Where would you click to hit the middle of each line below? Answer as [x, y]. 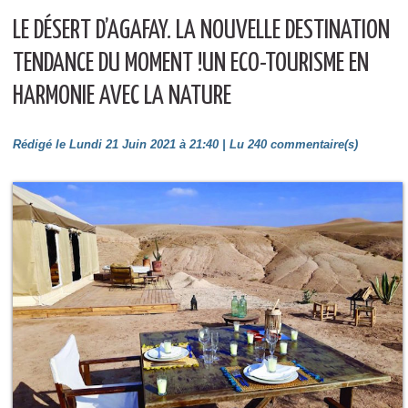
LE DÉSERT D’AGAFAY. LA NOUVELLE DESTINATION [201, 31]
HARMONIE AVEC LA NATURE [122, 97]
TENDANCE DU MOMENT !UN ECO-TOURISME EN [191, 64]
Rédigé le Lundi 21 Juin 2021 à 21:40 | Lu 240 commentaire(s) [185, 144]
